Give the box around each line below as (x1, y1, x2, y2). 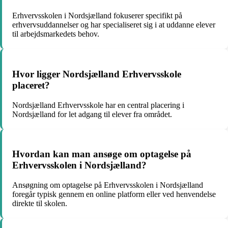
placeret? (12, 79, 50, 91)
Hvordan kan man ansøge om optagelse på (12, 149, 191, 160)
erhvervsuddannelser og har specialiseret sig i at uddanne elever (12, 20, 215, 30)
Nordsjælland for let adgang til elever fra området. (12, 109, 172, 119)
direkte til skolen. (12, 199, 67, 208)
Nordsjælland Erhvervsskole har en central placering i (12, 100, 184, 109)
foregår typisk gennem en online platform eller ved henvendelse (12, 190, 216, 199)
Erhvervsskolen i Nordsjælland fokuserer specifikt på (12, 11, 182, 20)
